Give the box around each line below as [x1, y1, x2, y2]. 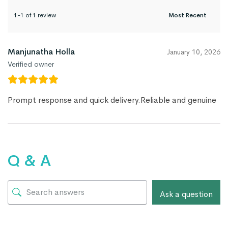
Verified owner [8, 59, 54, 69]
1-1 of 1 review [14, 11, 56, 19]
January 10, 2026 [167, 47, 220, 56]
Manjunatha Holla [8, 46, 75, 57]
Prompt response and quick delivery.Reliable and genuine [8, 94, 216, 105]
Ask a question [160, 188, 213, 199]
